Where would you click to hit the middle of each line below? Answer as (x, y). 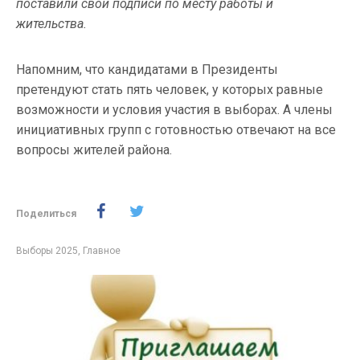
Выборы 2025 (47, 251)
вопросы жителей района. (94, 150)
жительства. (51, 24)
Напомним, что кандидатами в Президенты (147, 70)
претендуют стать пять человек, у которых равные (170, 90)
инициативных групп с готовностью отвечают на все (176, 130)
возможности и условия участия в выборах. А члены (174, 110)
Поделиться (46, 214)
